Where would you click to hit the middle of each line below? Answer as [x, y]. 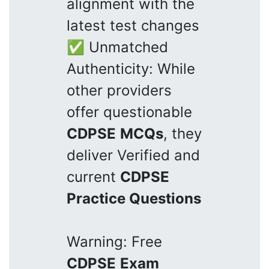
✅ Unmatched [117, 47]
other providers [119, 90]
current [93, 177]
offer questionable [129, 112]
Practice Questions [134, 198]
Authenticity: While [131, 68]
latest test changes [133, 25]
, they [183, 133]
